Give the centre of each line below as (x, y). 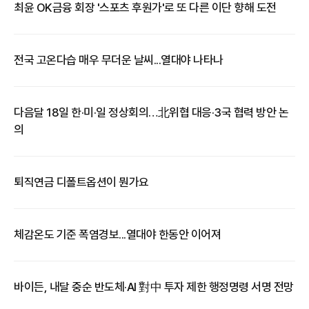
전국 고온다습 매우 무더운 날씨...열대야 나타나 (119, 60)
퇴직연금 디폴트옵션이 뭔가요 (81, 182)
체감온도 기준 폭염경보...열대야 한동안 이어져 (117, 235)
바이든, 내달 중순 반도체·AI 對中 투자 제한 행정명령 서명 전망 (154, 287)
